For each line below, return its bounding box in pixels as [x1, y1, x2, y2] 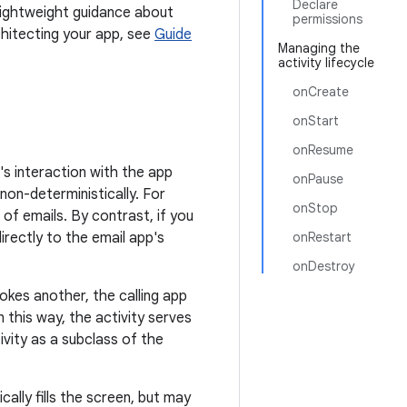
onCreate [293, 84, 349, 100]
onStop [293, 200, 338, 216]
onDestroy [293, 258, 355, 274]
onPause [293, 171, 343, 187]
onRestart [293, 229, 352, 245]
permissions [293, 11, 362, 27]
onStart [293, 113, 339, 129]
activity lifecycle [278, 55, 374, 71]
